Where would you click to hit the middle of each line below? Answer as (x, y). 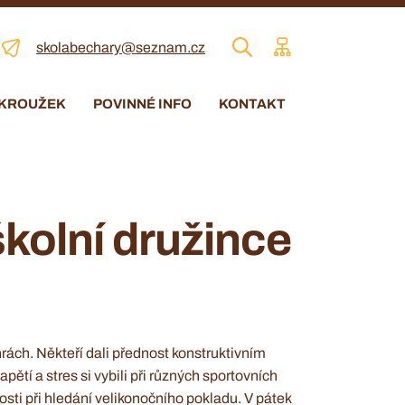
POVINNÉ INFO (142, 104)
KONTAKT (252, 104)
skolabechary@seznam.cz (121, 47)
